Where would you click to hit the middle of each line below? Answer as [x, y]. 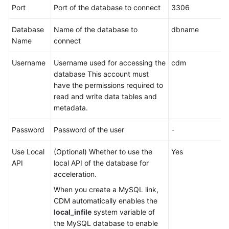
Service [31, 147]
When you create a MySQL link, [106, 189]
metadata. [71, 108]
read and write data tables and [105, 96]
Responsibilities [44, 123]
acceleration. [75, 174]
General [31, 54]
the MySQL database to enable [106, 223]
